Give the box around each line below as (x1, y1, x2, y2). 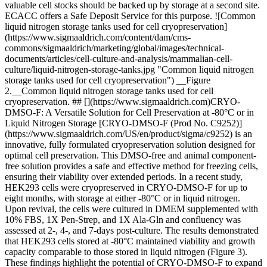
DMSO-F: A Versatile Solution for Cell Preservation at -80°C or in (5, 107, 254, 117)
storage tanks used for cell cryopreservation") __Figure (5, 75, 210, 85)
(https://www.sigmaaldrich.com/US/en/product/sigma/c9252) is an (5, 129, 252, 139)
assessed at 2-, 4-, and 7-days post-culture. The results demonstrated (5, 225, 259, 235)
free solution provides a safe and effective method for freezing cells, (5, 161, 258, 171)
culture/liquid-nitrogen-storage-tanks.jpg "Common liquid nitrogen (5, 64, 254, 74)
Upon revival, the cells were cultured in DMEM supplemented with (5, 204, 258, 214)
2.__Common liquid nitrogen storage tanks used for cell (5, 86, 213, 96)
